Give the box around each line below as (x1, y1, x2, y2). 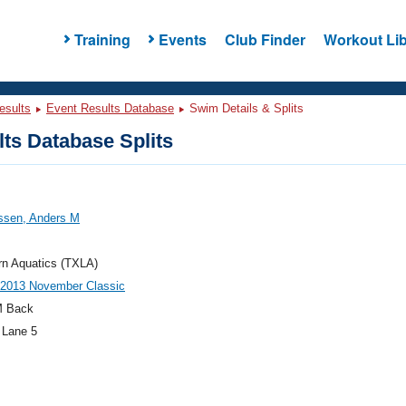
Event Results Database (46, 101, 174, 115)
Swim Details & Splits (186, 101, 304, 115)
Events (158, 28, 207, 50)
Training (73, 28, 130, 50)
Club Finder (224, 28, 305, 50)
